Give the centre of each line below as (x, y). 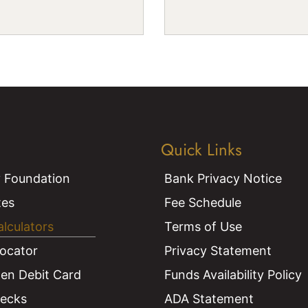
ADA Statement (209, 298)
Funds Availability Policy (233, 274)
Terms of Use (203, 226)
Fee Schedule (203, 202)
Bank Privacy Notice (223, 178)
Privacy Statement (218, 250)
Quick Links (201, 149)
